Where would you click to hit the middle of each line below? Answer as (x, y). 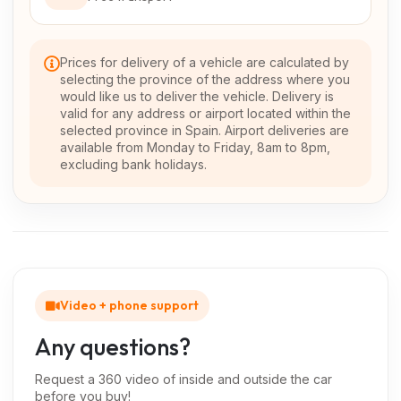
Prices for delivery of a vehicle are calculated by (205, 63)
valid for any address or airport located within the (205, 114)
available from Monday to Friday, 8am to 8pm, (195, 148)
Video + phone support (129, 306)
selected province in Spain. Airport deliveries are (205, 131)
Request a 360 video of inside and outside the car (183, 380)
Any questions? (113, 347)
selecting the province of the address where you (205, 80)
